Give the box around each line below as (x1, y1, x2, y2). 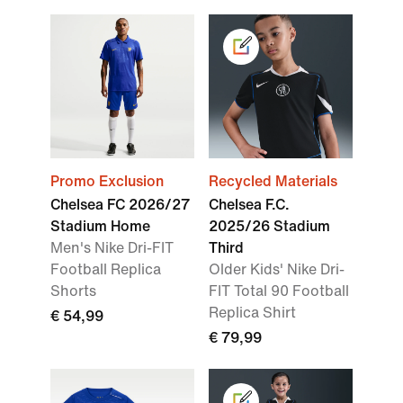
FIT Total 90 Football (209, 283, 349, 300)
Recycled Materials (209, 174, 337, 190)
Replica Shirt (209, 305, 296, 321)
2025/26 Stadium (209, 219, 330, 235)
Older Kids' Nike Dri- (209, 262, 345, 278)
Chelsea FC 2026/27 (50, 197, 190, 213)
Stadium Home (50, 219, 150, 235)
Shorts (50, 283, 96, 300)
